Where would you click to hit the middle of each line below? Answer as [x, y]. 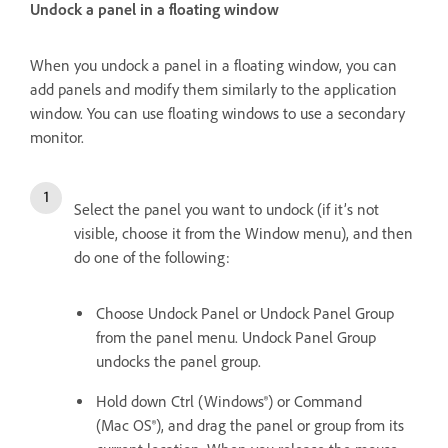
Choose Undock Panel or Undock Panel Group [245, 314]
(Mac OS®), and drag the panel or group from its [250, 426]
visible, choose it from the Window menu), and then [243, 234]
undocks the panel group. [178, 362]
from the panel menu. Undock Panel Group [236, 338]
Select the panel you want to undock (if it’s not [226, 210]
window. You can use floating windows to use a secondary [217, 114]
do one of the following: [152, 258]
